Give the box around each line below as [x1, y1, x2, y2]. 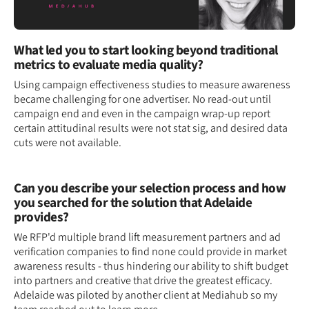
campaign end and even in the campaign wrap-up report [14, 106, 270, 122]
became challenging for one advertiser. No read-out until [14, 92, 271, 108]
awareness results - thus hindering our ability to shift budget [14, 259, 288, 275]
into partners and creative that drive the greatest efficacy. [14, 273, 272, 289]
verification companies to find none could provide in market [14, 244, 287, 260]
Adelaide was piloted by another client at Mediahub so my [14, 288, 277, 303]
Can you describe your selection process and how [14, 179, 286, 199]
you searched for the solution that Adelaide [14, 193, 252, 213]
